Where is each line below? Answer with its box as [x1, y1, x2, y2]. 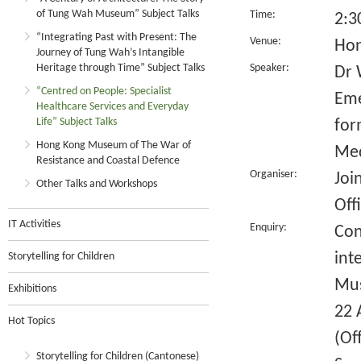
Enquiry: [250, 222, 287, 234]
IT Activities [8, 218, 60, 230]
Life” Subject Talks [36, 116, 117, 128]
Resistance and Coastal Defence [36, 155, 180, 167]
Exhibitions [8, 283, 56, 295]
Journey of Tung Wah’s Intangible [36, 47, 185, 59]
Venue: [250, 35, 281, 48]
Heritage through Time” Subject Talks [36, 62, 205, 74]
